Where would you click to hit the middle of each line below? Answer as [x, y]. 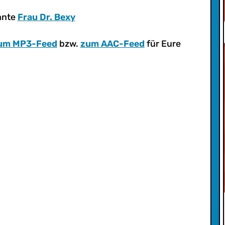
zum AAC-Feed [112, 43]
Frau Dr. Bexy [46, 17]
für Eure [162, 43]
